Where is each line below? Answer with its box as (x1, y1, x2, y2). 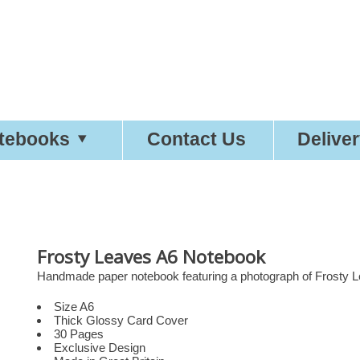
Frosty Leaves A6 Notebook (37, 244, 266, 269)
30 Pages (54, 326, 104, 341)
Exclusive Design (54, 340, 146, 354)
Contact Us (146, 129, 246, 150)
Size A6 (54, 299, 95, 313)
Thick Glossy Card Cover (54, 313, 189, 327)
